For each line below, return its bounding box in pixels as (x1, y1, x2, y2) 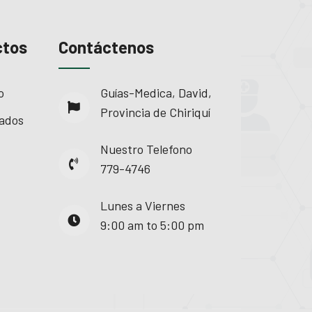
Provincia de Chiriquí (100, 104, 210, 120)
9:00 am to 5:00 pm (100, 217, 204, 233)
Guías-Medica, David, (100, 84, 212, 100)
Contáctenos (58, 36, 154, 57)
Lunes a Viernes (100, 197, 185, 213)
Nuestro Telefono (100, 141, 192, 157)
